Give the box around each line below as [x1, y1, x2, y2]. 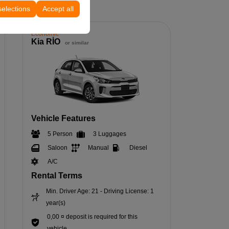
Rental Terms [31, 171, 82, 180]
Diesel [129, 144, 147, 151]
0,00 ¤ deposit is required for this [47, 213, 138, 220]
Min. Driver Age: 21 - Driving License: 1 [45, 187, 154, 195]
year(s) [45, 199, 65, 207]
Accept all [42, 5, 74, 13]
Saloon [47, 144, 67, 151]
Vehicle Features [31, 113, 96, 123]
